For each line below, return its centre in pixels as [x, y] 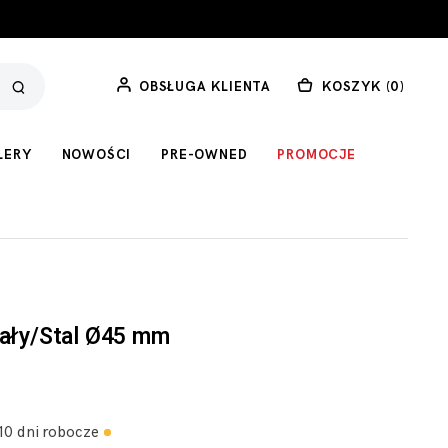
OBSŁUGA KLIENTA [205, 87]
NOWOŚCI [96, 155]
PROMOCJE [316, 155]
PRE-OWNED [204, 155]
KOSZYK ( [356, 87]
